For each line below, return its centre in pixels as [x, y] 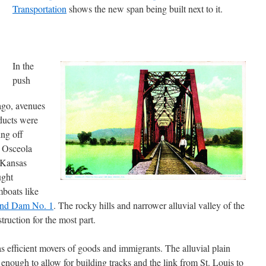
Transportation [39, 9]
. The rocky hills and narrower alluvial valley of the [149, 205]
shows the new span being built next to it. [145, 9]
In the [23, 66]
